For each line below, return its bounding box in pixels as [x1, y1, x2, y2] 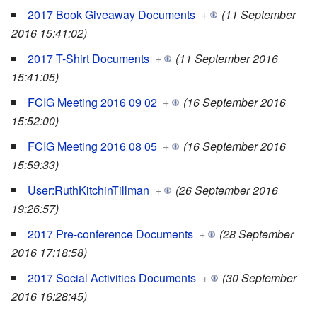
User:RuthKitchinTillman [28, 182, 149, 199]
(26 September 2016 [175, 182, 278, 199]
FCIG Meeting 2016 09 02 [28, 94, 157, 111]
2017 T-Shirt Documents [28, 50, 149, 67]
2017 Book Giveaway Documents [28, 6, 195, 23]
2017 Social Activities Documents [28, 270, 196, 287]
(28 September [219, 226, 294, 243]
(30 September [222, 270, 296, 287]
